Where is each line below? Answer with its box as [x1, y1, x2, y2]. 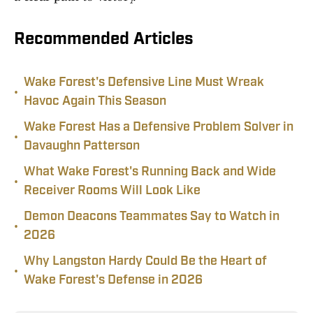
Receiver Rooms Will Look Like [24, 184, 201, 198]
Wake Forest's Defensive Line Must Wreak [24, 76, 264, 90]
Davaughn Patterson [24, 140, 140, 154]
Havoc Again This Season [24, 95, 166, 109]
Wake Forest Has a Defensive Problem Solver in [24, 121, 293, 135]
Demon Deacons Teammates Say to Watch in [24, 210, 279, 224]
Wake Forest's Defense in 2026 [24, 274, 203, 288]
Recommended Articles [14, 31, 194, 49]
